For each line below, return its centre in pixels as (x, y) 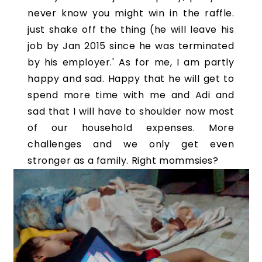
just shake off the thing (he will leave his (131, 30)
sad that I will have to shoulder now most (131, 111)
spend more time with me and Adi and (131, 95)
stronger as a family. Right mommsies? (123, 161)
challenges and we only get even (131, 144)
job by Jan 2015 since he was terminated (131, 46)
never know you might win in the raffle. (131, 13)
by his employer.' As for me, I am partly (131, 62)
